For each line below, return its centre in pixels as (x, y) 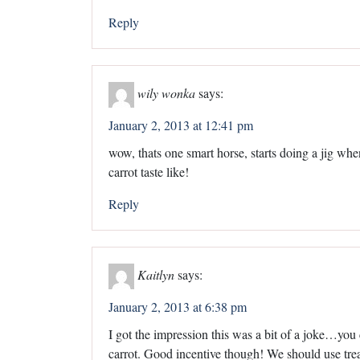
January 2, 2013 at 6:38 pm (178, 306)
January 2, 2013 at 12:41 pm (181, 125)
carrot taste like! (149, 171)
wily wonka (166, 92)
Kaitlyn (156, 274)
